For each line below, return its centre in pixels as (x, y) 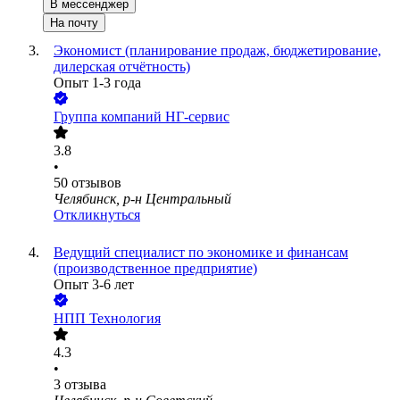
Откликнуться (97, 215)
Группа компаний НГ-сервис (142, 117)
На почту (74, 23)
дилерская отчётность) (122, 67)
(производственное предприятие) (155, 269)
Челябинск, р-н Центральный (142, 199)
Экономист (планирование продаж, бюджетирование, (217, 51)
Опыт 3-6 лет (94, 285)
